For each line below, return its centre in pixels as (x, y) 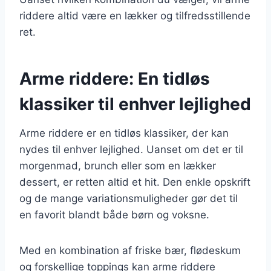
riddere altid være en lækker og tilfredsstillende (135, 15)
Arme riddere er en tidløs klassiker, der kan (124, 133)
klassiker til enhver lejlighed (135, 104)
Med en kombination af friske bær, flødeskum (130, 250)
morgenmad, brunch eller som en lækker (118, 165)
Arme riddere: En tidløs (115, 78)
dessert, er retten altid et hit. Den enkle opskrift (135, 182)
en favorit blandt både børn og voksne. (114, 214)
